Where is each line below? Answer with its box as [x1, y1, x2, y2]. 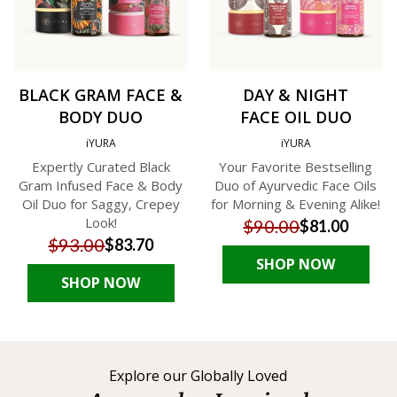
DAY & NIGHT [243, 84, 349, 106]
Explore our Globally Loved [109, 366, 288, 386]
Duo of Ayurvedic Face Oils [214, 176, 378, 195]
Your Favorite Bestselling [219, 158, 373, 176]
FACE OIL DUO [239, 106, 352, 128]
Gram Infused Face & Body [19, 176, 183, 195]
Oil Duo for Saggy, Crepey [21, 195, 180, 214]
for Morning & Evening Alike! [211, 195, 381, 214]
